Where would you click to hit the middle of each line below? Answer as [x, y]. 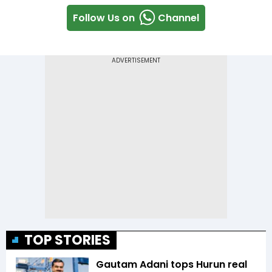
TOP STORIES [67, 240]
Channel [178, 18]
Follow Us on [104, 18]
